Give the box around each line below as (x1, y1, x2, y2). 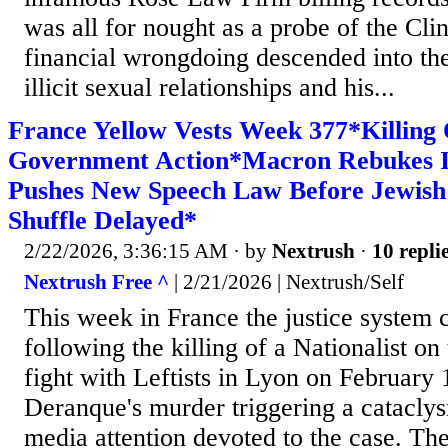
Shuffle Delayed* (8, 205, 197, 235)
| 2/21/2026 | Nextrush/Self (169, 270, 404, 295)
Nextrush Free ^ (24, 270, 169, 295)
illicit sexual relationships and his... (24, 72, 395, 102)
